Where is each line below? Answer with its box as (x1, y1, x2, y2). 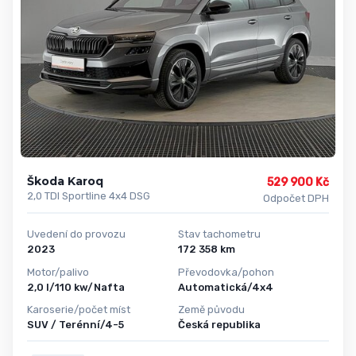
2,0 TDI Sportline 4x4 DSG (27, 190, 150, 203)
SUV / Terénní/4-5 (27, 319, 124, 331)
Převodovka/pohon (178, 265, 274, 278)
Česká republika (178, 319, 261, 331)
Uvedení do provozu (27, 228, 126, 241)
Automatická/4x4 (178, 281, 273, 293)
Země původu (178, 304, 245, 316)
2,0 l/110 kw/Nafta (27, 281, 125, 293)
